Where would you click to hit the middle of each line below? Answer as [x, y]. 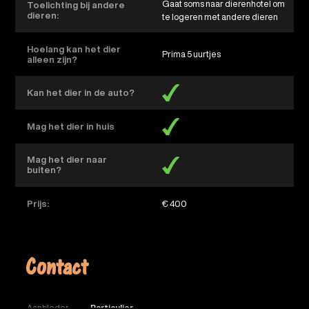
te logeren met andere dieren [220, 17]
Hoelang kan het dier [74, 49]
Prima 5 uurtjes [194, 54]
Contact [57, 273]
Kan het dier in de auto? [81, 93]
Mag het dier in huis [71, 126]
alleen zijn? [52, 59]
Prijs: [38, 203]
